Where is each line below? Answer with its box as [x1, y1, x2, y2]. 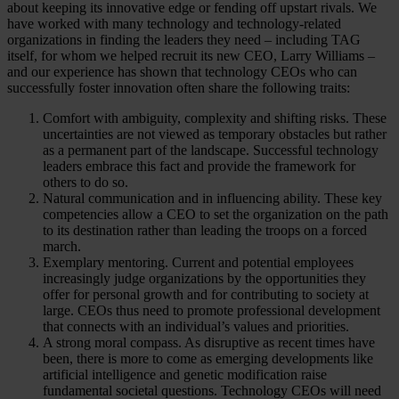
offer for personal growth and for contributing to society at [43, 287, 369, 303]
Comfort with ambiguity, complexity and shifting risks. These [43, 110, 387, 126]
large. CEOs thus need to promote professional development [43, 303, 380, 319]
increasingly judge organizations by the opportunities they [43, 271, 366, 287]
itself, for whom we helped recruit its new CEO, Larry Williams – [7, 48, 375, 64]
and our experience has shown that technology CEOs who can [7, 64, 357, 80]
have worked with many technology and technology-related [7, 16, 341, 32]
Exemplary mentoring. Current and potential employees [43, 255, 354, 271]
